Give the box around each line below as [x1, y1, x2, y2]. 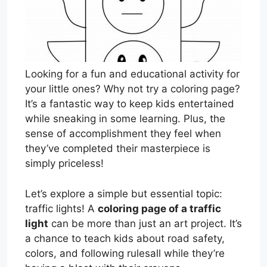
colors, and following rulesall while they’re [25, 247, 225, 259]
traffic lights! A [25, 202, 98, 215]
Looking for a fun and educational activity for [25, 68, 240, 80]
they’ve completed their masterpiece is [25, 142, 210, 155]
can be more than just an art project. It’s [48, 217, 242, 229]
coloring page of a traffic [98, 202, 221, 215]
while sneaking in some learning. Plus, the [25, 113, 225, 125]
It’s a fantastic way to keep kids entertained [25, 98, 234, 110]
